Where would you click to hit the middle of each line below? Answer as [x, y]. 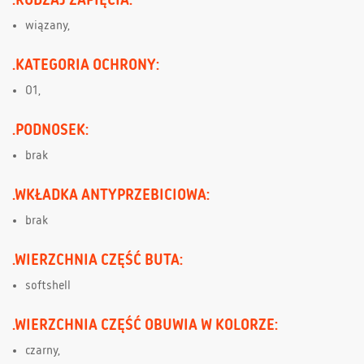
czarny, [43, 351]
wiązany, [48, 26]
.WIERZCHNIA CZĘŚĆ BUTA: [97, 260]
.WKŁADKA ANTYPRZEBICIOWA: [111, 195]
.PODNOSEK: [50, 130]
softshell [48, 286]
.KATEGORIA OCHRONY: [86, 65]
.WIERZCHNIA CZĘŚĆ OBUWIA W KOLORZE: [145, 325]
